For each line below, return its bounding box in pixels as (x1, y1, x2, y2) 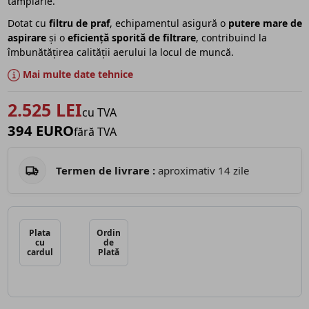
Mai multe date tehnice (19, 68, 133, 81)
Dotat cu (7, 17, 49, 30)
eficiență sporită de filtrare (67, 31, 196, 45)
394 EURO (7, 121, 74, 141)
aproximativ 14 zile (157, 163, 249, 177)
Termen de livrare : (55, 163, 155, 177)
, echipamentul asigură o (109, 17, 228, 30)
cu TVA (81, 105, 117, 121)
